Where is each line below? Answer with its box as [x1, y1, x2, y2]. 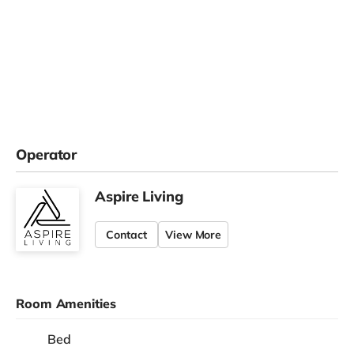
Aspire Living [95, 187, 183, 206]
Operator [16, 145, 77, 164]
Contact [106, 228, 147, 243]
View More [165, 228, 222, 243]
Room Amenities [16, 296, 116, 312]
